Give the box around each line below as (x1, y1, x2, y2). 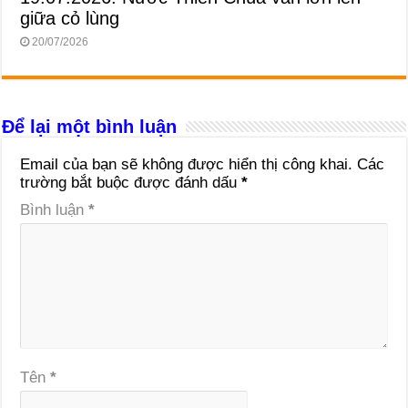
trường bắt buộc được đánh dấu (20, 173, 242, 191)
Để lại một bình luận (2, 116, 178, 137)
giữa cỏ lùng (20, 7, 120, 28)
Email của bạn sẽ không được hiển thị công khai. (20, 155, 353, 173)
